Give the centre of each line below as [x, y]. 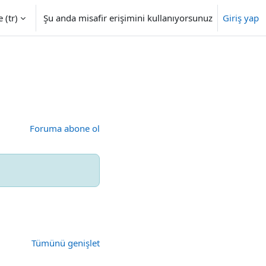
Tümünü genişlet [66, 243]
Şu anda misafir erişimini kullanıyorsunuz [128, 18]
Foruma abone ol [65, 128]
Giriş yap [241, 18]
